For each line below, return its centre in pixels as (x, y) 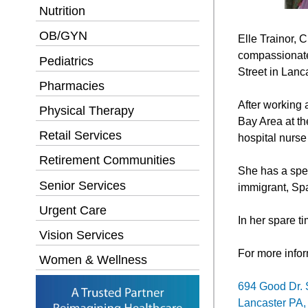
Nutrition (62, 11)
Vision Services (81, 235)
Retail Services (80, 136)
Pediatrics (66, 61)
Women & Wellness (93, 260)
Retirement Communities (107, 161)
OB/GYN (63, 36)
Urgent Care (73, 210)
